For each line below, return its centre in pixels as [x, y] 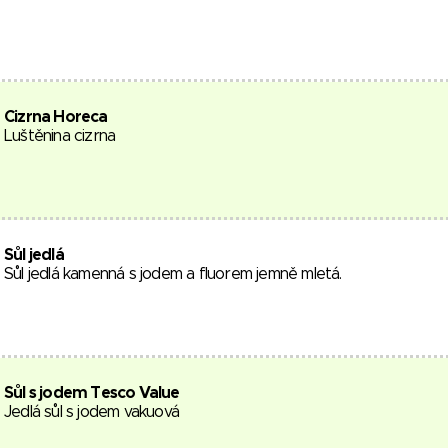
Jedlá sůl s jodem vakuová [91, 412]
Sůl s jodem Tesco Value [92, 393]
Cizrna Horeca [56, 117]
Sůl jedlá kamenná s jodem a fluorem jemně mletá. [173, 274]
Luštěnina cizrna [60, 136]
